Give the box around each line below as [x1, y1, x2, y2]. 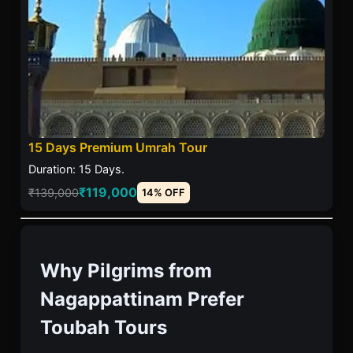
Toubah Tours [40, 315, 167, 339]
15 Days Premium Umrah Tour [28, 139, 207, 155]
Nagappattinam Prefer [40, 287, 244, 310]
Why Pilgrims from [40, 258, 212, 282]
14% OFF [142, 186, 185, 199]
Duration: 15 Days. [28, 162, 124, 176]
